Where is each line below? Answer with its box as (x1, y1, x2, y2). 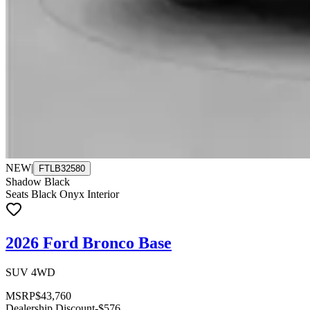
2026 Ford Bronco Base (6, 234, 172, 253)
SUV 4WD (6, 266, 55, 279)
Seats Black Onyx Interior (6, 188, 119, 201)
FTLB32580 (39, 163, 85, 174)
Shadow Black (6, 176, 70, 188)
